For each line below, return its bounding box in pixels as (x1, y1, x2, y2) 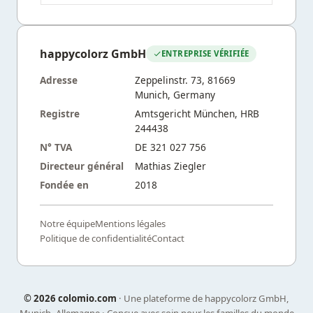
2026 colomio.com (34, 291, 117, 305)
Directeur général (40, 159, 124, 173)
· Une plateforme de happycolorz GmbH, (117, 291, 289, 305)
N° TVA (40, 140, 72, 154)
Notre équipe (40, 217, 95, 230)
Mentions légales (95, 217, 166, 230)
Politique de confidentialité (40, 231, 152, 245)
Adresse (40, 73, 78, 87)
